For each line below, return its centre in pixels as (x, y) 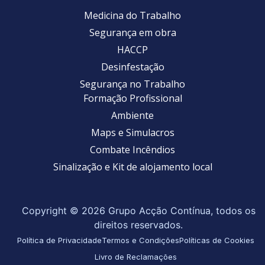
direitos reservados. (138, 225)
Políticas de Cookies (216, 240)
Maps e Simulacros (132, 133)
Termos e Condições (140, 240)
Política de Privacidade (59, 240)
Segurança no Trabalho (132, 84)
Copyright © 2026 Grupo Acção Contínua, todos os (138, 211)
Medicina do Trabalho (132, 16)
